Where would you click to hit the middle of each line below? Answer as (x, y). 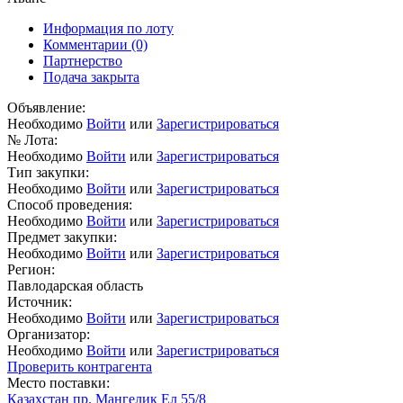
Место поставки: (58, 383)
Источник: (40, 302)
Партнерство (83, 61)
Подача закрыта (91, 77)
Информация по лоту (108, 29)
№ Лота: (32, 140)
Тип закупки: (48, 173)
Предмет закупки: (62, 237)
